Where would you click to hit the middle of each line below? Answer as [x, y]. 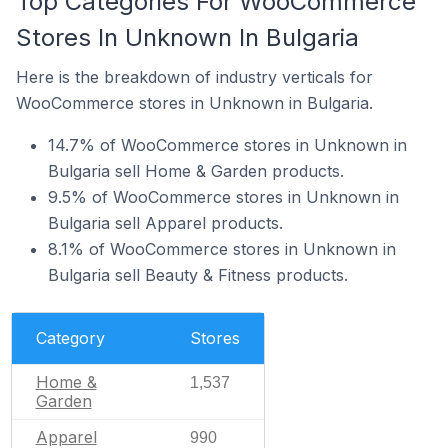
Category [70, 338]
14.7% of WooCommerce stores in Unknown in [227, 145]
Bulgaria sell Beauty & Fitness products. [198, 275]
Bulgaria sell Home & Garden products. [196, 171]
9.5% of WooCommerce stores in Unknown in [223, 197]
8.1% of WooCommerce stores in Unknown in [222, 249]
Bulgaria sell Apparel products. [165, 223]
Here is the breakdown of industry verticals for [194, 77]
